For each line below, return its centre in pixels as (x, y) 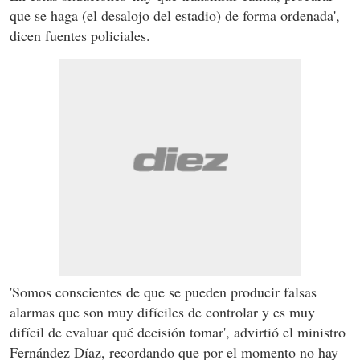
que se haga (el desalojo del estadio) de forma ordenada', (175, 15)
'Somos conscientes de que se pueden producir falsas (163, 291)
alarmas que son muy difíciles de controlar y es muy (162, 311)
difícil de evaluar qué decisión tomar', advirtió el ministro (178, 331)
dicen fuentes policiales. (80, 35)
